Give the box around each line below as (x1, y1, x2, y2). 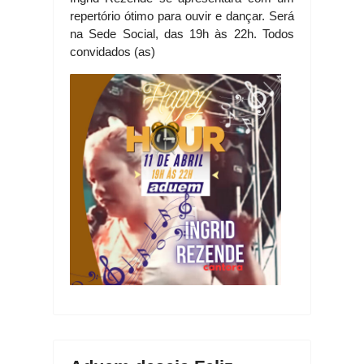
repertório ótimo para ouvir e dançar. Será (70, 9, 294, 24)
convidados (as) (70, 45, 155, 59)
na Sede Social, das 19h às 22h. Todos (70, 27, 294, 41)
